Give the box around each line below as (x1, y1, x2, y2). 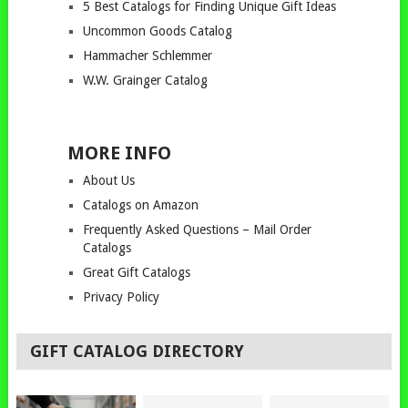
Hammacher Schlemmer (82, 48, 212, 63)
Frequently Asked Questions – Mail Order (82, 222, 311, 237)
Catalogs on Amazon (82, 198, 199, 212)
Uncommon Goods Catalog (82, 24, 232, 38)
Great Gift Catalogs (82, 265, 190, 280)
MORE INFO (66, 142, 171, 164)
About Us (82, 173, 135, 188)
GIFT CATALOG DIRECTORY (30, 342, 245, 361)
